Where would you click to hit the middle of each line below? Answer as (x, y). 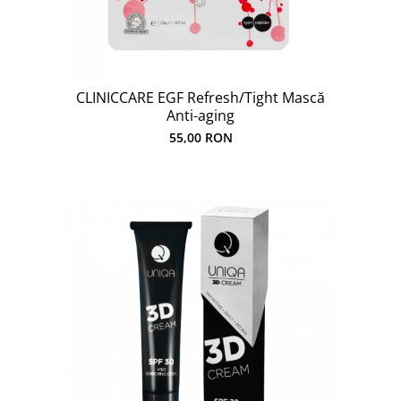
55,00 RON (200, 137)
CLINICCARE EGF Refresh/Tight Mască (200, 98)
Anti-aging (200, 115)
